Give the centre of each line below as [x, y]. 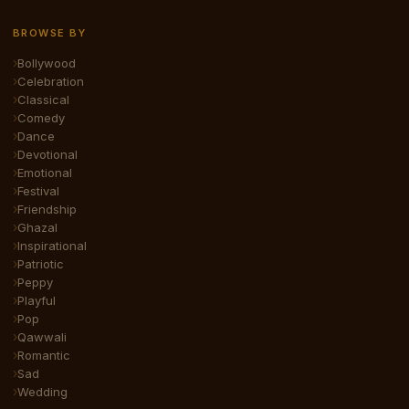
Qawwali [42, 336]
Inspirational [52, 245]
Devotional [47, 154]
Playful [37, 300]
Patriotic [41, 263]
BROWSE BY [50, 32]
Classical [43, 99]
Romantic [44, 355]
